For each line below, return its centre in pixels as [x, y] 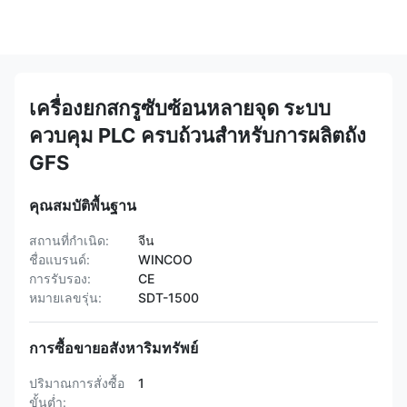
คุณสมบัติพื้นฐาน [83, 205]
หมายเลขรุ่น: [65, 298]
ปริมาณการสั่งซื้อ [77, 383]
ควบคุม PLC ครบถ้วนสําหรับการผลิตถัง [198, 135]
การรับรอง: [60, 278]
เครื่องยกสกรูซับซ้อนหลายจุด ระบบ [180, 108]
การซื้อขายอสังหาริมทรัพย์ [114, 348]
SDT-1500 [169, 298]
